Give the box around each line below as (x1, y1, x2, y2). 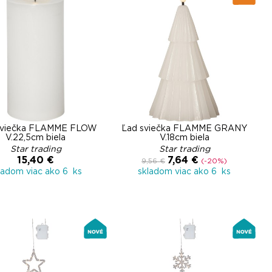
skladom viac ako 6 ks (138, 168, 231, 176)
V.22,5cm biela (5, 134, 66, 142)
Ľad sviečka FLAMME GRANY (121, 124, 247, 133)
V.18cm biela (159, 134, 209, 142)
